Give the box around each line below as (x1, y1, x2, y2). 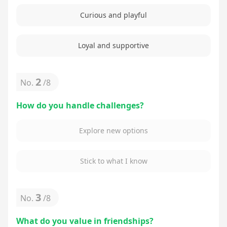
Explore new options (79, 126, 148, 135)
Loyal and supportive (78, 41, 149, 50)
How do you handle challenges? (16, 100, 144, 111)
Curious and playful (80, 10, 147, 20)
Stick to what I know (80, 156, 147, 166)
